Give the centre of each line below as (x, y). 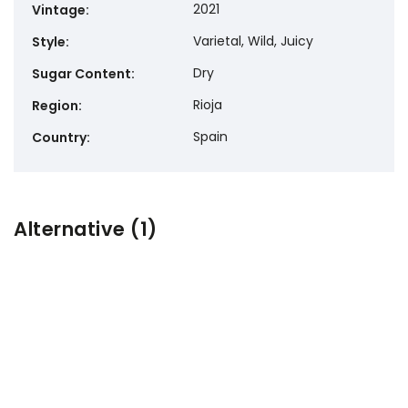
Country (59, 138)
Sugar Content (82, 74)
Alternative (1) (86, 229)
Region (55, 106)
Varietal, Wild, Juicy (253, 41)
